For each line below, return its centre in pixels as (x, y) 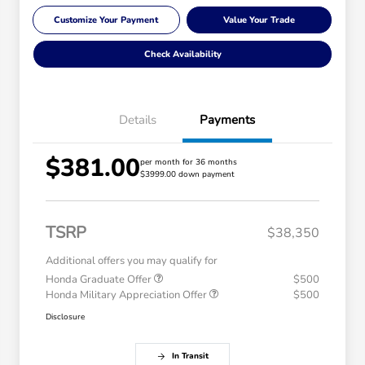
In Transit (190, 356)
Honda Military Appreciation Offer (128, 295)
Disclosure (65, 317)
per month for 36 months (189, 163)
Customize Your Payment (106, 20)
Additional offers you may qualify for (132, 261)
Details (138, 120)
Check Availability (182, 55)
